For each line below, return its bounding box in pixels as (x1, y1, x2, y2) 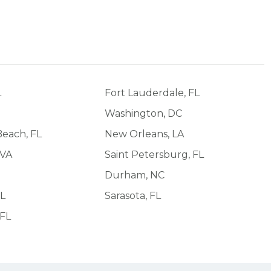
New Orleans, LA (105, 128, 184, 140)
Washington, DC (105, 107, 182, 119)
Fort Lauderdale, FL (105, 87, 200, 99)
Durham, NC (105, 169, 165, 181)
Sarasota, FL (105, 189, 161, 201)
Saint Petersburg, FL (105, 148, 204, 160)
